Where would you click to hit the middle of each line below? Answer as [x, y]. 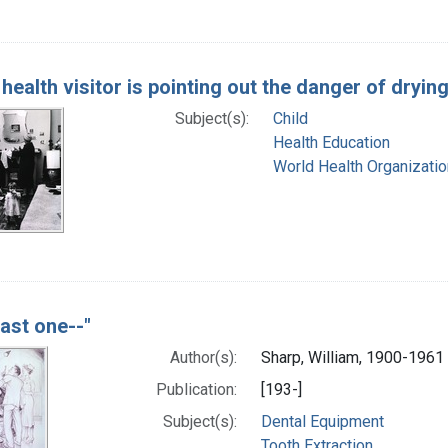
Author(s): [203, 357]
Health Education [331, 142]
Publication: [196, 389]
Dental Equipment [322, 421]
